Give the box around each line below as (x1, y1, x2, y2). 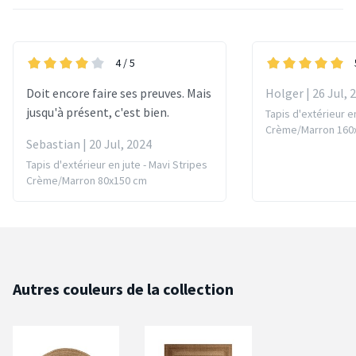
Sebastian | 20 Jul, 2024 (26, 135, 152, 152)
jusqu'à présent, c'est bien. (26, 103, 169, 120)
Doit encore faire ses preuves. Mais (26, 84, 211, 101)
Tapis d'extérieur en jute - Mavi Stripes (26, 157, 207, 172)
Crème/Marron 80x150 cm (26, 172, 147, 188)
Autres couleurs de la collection (13, 278, 234, 299)
